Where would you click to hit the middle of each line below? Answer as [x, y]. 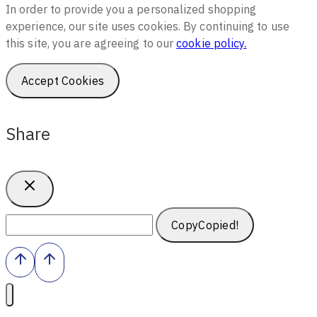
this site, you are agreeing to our [91, 43]
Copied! [219, 225]
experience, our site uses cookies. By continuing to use [148, 26]
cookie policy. [212, 43]
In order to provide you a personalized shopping [131, 9]
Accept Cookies [63, 80]
